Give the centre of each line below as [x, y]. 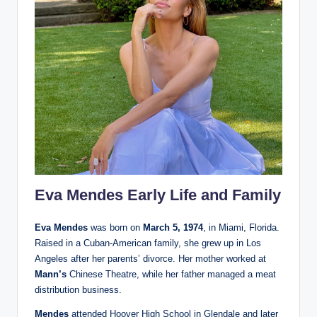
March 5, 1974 [172, 227]
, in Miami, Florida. [241, 227]
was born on [115, 227]
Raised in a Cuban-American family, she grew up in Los [148, 243]
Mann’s [51, 274]
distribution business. [78, 289]
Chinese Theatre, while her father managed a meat [171, 274]
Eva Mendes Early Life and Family [158, 195]
